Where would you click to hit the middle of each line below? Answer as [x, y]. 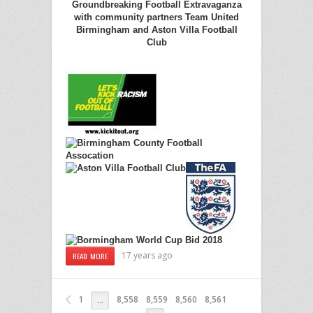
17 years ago [147, 256]
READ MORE [90, 256]
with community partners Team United [156, 17]
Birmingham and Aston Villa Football [156, 30]
